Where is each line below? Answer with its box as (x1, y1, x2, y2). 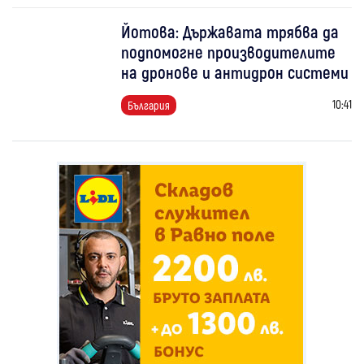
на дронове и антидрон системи (121, 62, 349, 83)
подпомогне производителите (121, 41, 336, 63)
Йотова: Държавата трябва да (121, 21, 340, 42)
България (128, 98, 171, 113)
